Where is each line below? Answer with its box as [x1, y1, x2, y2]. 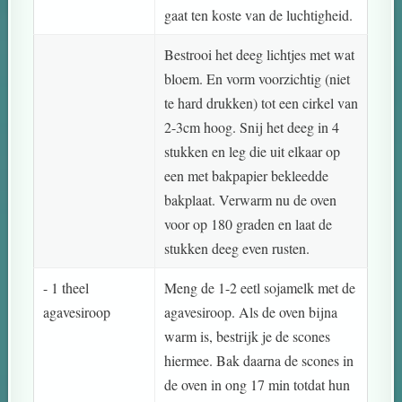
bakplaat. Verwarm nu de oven [164, 189, 337, 209]
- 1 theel [43, 277, 90, 297]
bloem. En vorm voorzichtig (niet [164, 68, 351, 88]
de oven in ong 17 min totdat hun [164, 374, 351, 394]
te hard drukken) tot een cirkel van [164, 92, 359, 112]
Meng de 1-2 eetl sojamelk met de [164, 277, 356, 297]
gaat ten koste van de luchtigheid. [164, 4, 354, 24]
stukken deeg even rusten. [164, 238, 310, 258]
